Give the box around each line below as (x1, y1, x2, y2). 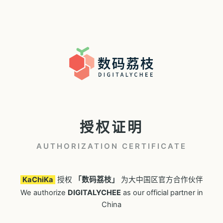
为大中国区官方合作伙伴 (118, 175, 203, 184)
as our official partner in (120, 188, 203, 197)
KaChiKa (22, 175, 53, 184)
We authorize (20, 188, 68, 197)
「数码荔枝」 (74, 175, 119, 184)
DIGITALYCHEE (67, 188, 121, 197)
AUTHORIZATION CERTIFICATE (36, 141, 187, 151)
